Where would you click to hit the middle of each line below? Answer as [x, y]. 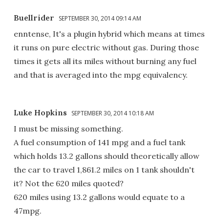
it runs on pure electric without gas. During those [106, 47]
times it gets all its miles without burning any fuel [105, 61]
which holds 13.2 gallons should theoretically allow [107, 156]
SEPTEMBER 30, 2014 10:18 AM [113, 113]
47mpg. [28, 210]
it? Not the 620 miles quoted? [69, 183]
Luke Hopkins [40, 112]
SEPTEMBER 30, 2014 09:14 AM [100, 18]
